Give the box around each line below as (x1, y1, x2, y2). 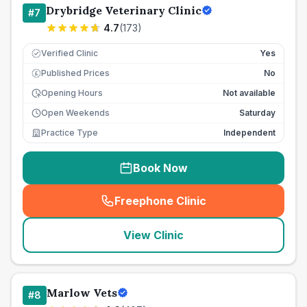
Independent (223, 127, 275, 138)
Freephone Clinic (114, 194, 206, 208)
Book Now (133, 161, 188, 175)
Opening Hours (41, 88, 103, 98)
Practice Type (41, 127, 98, 138)
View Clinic (123, 228, 184, 242)
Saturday (239, 108, 275, 118)
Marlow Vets (47, 286, 117, 299)
